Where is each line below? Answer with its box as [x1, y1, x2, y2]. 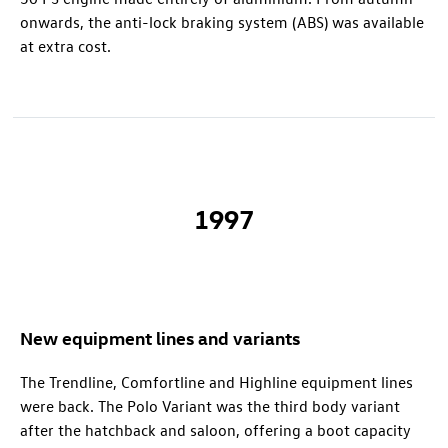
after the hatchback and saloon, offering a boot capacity [20, 419, 411, 440]
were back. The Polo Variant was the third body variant [20, 395, 400, 416]
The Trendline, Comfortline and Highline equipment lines [20, 371, 413, 392]
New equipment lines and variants [20, 325, 300, 349]
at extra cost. [20, 35, 111, 56]
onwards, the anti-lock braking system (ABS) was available [20, 11, 424, 32]
